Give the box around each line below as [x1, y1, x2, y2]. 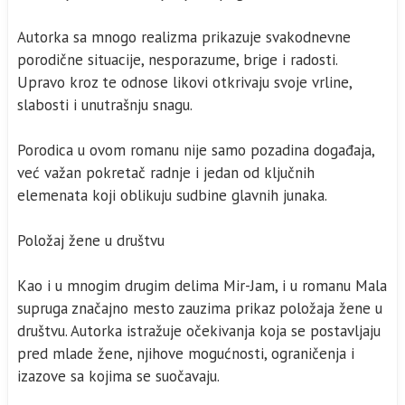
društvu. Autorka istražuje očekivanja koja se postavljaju [17, 321, 381, 341]
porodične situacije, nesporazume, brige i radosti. [17, 50, 338, 70]
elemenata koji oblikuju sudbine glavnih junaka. [17, 185, 327, 205]
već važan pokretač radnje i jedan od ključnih [17, 163, 315, 183]
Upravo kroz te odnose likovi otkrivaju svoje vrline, [17, 72, 353, 92]
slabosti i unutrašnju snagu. [17, 95, 193, 115]
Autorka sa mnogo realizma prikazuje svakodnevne [17, 27, 351, 47]
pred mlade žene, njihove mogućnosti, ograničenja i [17, 344, 354, 363]
